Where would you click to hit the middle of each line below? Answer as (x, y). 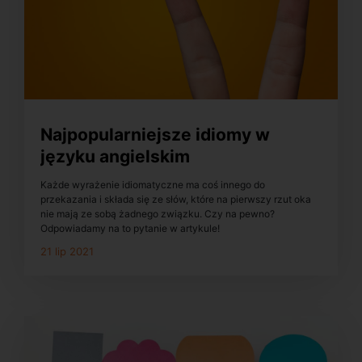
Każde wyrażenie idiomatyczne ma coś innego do (153, 184)
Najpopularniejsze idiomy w (155, 135)
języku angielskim (115, 157)
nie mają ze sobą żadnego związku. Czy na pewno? (158, 213)
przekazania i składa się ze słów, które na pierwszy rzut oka (176, 199)
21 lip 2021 (67, 251)
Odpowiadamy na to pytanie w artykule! (130, 228)
